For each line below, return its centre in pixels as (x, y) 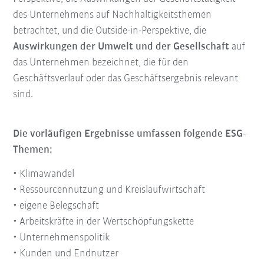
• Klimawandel (44, 174)
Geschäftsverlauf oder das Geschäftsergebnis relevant (126, 78)
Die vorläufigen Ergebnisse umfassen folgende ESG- (130, 134)
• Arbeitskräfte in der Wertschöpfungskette (104, 222)
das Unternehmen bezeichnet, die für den (101, 62)
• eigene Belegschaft (56, 206)
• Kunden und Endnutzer (66, 253)
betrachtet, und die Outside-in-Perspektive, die (110, 31)
